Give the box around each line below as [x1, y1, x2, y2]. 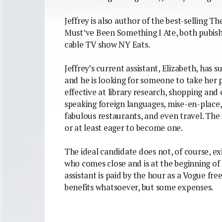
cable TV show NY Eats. [64, 39, 150, 50]
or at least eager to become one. [64, 122, 183, 133]
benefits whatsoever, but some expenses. [64, 181, 214, 193]
